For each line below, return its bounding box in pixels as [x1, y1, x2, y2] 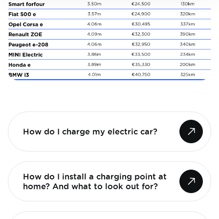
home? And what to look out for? [23, 181, 158, 191]
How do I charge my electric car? [23, 127, 157, 136]
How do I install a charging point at [23, 172, 167, 181]
